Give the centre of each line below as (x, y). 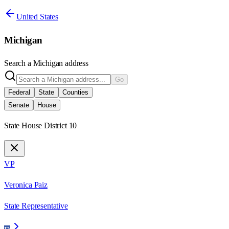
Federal (19, 93)
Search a (19, 63)
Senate (19, 105)
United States (37, 16)
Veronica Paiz (26, 185)
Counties (75, 93)
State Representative (36, 206)
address (76, 63)
